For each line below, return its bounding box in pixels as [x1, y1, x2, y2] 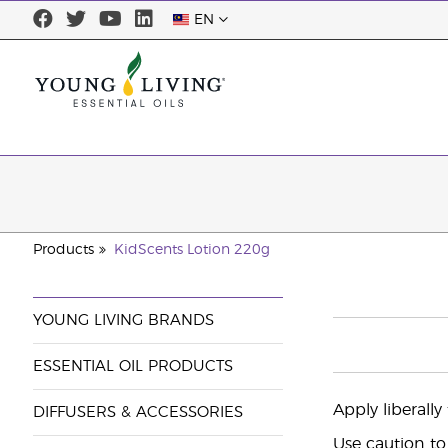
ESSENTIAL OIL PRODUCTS [32, 359, 233, 374]
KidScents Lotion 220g [113, 243, 270, 257]
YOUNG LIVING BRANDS [32, 313, 214, 328]
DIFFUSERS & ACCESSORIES [32, 405, 243, 420]
